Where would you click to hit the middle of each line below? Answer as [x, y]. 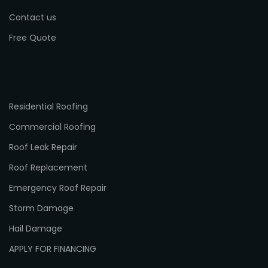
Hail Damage [36, 229]
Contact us [33, 18]
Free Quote [33, 38]
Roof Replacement [48, 168]
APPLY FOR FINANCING [53, 249]
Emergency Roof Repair [58, 188]
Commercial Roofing [52, 127]
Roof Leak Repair [43, 147]
